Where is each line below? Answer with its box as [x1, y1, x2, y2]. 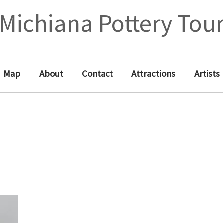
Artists [194, 68, 220, 79]
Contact [82, 68, 113, 79]
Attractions [131, 68, 176, 79]
